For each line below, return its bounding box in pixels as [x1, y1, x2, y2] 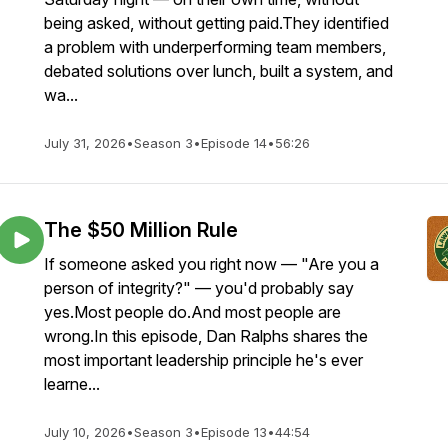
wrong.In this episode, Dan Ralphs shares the [44, 326, 368, 346]
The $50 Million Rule [44, 218, 238, 242]
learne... [44, 374, 100, 394]
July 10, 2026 [44, 424, 126, 440]
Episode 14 [201, 135, 267, 151]
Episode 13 [201, 424, 267, 440]
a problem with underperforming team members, [44, 37, 386, 57]
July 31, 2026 [44, 135, 126, 151]
